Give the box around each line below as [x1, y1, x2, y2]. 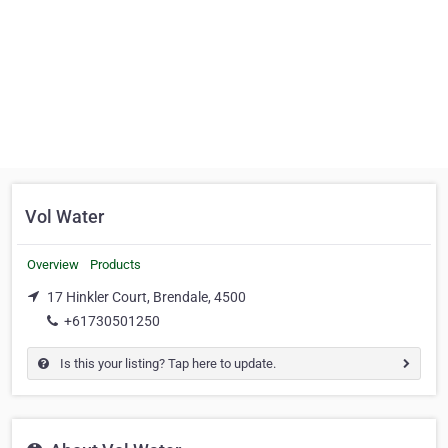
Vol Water [25, 206, 104, 227]
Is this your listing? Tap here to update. [57, 355, 276, 371]
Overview [27, 257, 79, 272]
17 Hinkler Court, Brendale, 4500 [47, 289, 246, 305]
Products [90, 257, 141, 272]
